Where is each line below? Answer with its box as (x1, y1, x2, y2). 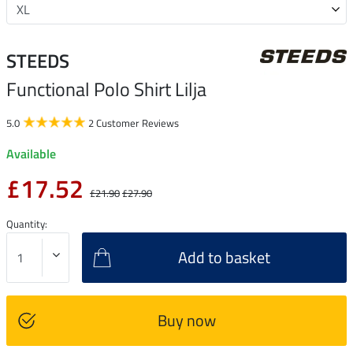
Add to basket (178, 244, 270, 269)
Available (6, 143, 56, 163)
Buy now (157, 307, 216, 333)
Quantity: (6, 215, 47, 232)
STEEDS (6, 46, 69, 75)
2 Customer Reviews (88, 114, 179, 131)
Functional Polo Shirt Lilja (6, 74, 206, 103)
